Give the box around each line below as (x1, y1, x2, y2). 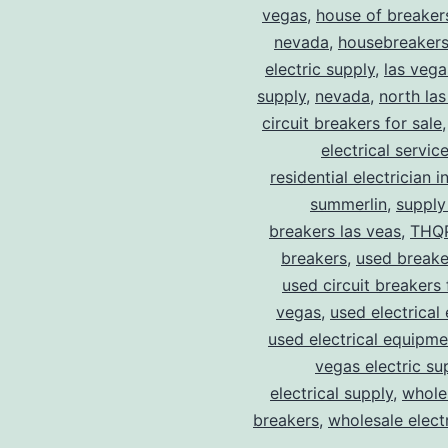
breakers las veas (269, 221, 401, 242)
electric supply (265, 59, 375, 80)
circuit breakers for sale (262, 113, 442, 134)
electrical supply (270, 383, 393, 404)
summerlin (310, 194, 387, 215)
